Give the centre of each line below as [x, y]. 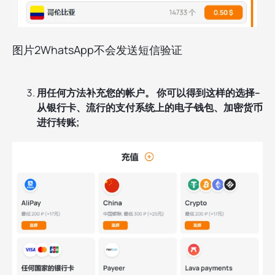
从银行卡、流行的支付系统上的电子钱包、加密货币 [150, 108]
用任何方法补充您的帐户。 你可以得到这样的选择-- [149, 93]
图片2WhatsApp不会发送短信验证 [97, 50]
